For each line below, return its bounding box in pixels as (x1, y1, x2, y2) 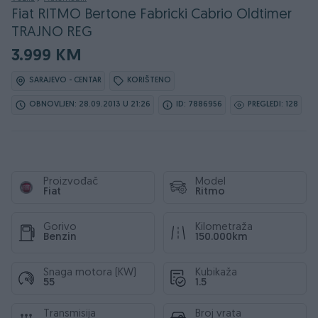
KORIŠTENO (127, 77, 171, 84)
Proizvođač (43, 177, 98, 187)
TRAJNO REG (11, 26, 92, 40)
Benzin (43, 232, 77, 243)
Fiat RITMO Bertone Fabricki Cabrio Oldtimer (11, 8, 292, 22)
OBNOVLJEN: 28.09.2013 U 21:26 (29, 101, 150, 109)
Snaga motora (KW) (43, 268, 136, 278)
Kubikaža (195, 268, 237, 278)
